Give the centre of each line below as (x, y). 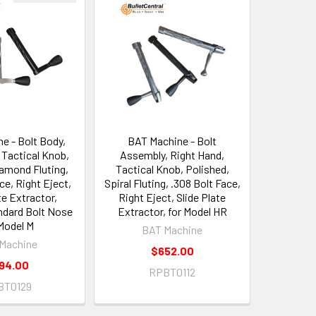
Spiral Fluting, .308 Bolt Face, (172, 183)
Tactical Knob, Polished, (172, 169)
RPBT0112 (172, 272)
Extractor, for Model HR (172, 211)
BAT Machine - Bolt (172, 141)
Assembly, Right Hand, (172, 155)
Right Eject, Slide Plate (172, 197)
